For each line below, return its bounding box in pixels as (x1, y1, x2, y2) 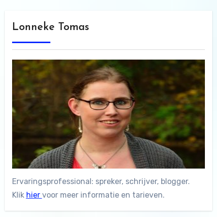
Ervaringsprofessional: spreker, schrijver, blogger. (12, 176, 190, 186)
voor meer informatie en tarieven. (42, 190, 165, 200)
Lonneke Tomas (12, 22, 89, 33)
